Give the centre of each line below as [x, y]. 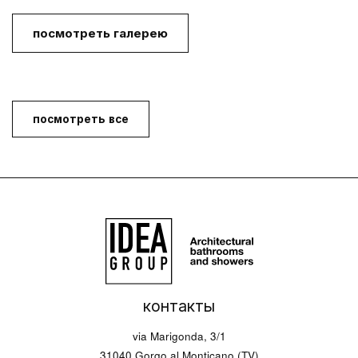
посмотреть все [81, 119]
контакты [179, 306]
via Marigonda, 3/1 [179, 336]
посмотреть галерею [100, 33]
